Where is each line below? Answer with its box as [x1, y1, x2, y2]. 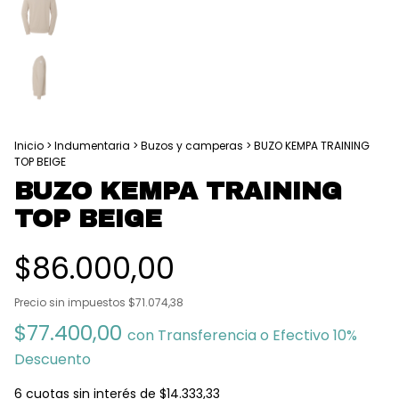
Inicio [14, 138, 44, 153]
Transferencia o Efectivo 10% [158, 325, 357, 346]
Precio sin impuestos [14, 295, 128, 310]
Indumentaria [54, 138, 130, 153]
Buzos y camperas [141, 138, 243, 153]
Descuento [14, 349, 91, 370]
